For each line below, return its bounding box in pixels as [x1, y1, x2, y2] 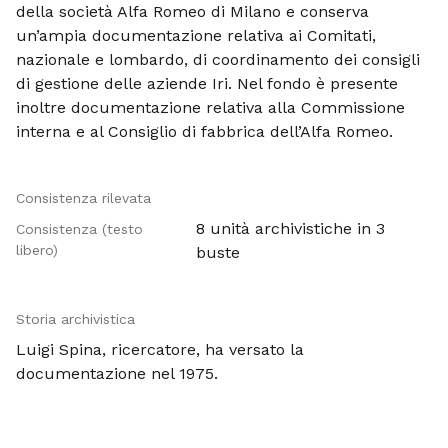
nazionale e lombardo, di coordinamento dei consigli [16, 50, 420, 69]
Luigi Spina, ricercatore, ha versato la [16, 340, 304, 359]
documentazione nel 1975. [16, 364, 218, 383]
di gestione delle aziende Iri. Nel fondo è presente [16, 74, 398, 93]
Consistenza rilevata [16, 190, 151, 206]
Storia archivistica [16, 311, 135, 327]
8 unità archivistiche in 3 [196, 219, 386, 238]
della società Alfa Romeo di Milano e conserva [16, 2, 369, 21]
